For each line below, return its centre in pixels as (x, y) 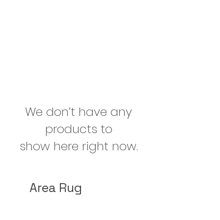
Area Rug (56, 188)
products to (79, 129)
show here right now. (79, 146)
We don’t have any (79, 112)
